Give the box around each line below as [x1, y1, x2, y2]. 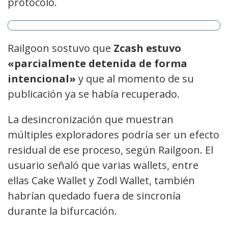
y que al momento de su [76, 72, 194, 86]
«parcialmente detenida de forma [8, 56, 187, 71]
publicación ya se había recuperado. [8, 87, 180, 101]
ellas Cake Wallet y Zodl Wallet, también [8, 174, 195, 188]
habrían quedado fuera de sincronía [8, 189, 181, 203]
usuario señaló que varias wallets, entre [8, 158, 198, 173]
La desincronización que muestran [8, 112, 174, 127]
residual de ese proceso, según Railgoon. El [8, 143, 213, 157]
